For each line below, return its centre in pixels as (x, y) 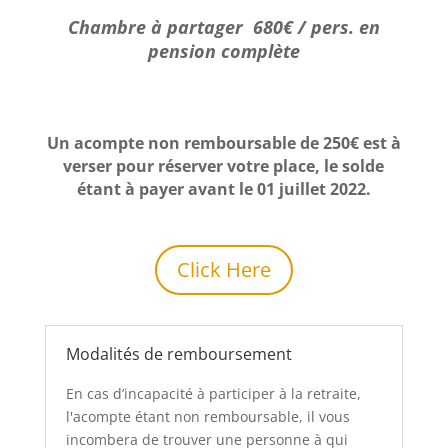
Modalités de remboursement (178, 354)
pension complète (223, 51)
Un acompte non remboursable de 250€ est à (223, 143)
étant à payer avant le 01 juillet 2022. (223, 189)
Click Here (223, 270)
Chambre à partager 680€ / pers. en (223, 27)
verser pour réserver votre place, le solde (224, 166)
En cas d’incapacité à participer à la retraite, (213, 394)
